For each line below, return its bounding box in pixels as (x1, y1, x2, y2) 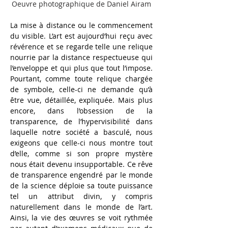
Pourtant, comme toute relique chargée (10, 73, 153, 83)
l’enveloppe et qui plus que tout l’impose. (10, 63, 153, 73)
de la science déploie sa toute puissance (10, 180, 153, 190)
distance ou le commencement (46, 20, 153, 30)
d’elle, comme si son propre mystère (10, 148, 153, 158)
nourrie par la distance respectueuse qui (10, 52, 153, 62)
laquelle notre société (10, 127, 90, 137)
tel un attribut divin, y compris (10, 191, 153, 201)
